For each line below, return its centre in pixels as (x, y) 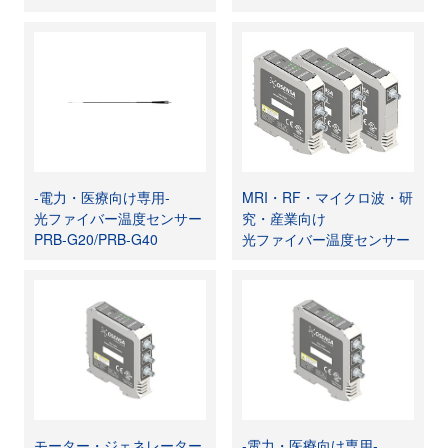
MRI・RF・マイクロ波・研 (328, 197)
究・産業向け (284, 218)
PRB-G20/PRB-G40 (96, 239)
